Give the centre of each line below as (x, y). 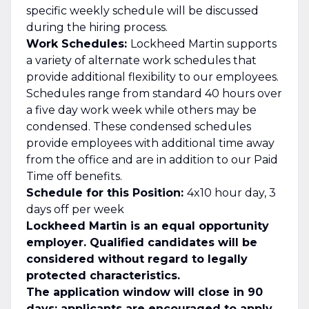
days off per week (75, 209)
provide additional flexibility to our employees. (152, 77)
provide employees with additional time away (150, 143)
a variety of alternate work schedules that (141, 60)
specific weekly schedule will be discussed (142, 10)
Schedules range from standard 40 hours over (154, 93)
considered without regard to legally (137, 259)
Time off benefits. (74, 176)
